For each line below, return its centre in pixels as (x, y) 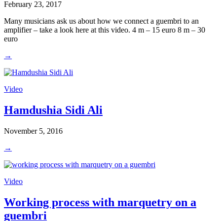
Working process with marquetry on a (100, 202)
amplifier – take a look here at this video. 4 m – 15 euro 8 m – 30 (105, 30)
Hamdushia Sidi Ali (53, 110)
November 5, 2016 (33, 131)
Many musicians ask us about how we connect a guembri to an (101, 21)
